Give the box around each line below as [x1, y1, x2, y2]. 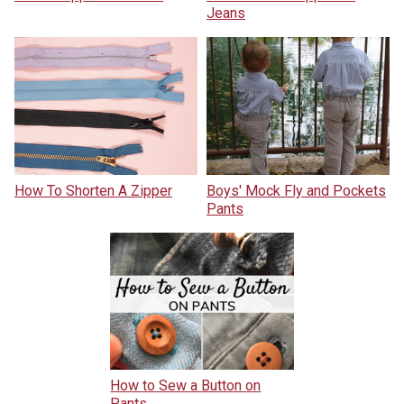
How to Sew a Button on [110, 376, 262, 394]
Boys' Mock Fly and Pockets [207, 181, 386, 199]
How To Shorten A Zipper [14, 181, 172, 199]
